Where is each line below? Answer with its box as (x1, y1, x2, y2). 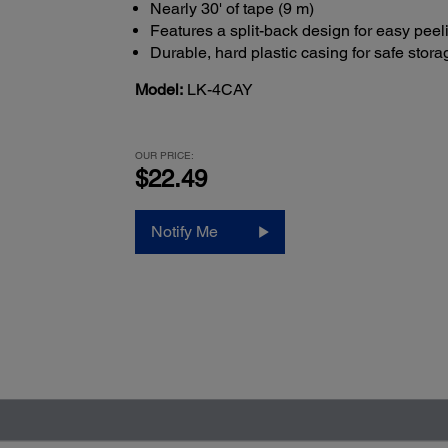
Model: (134, 79, 183, 99)
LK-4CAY (186, 79, 253, 99)
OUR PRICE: (134, 148, 194, 161)
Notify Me (150, 222, 218, 242)
